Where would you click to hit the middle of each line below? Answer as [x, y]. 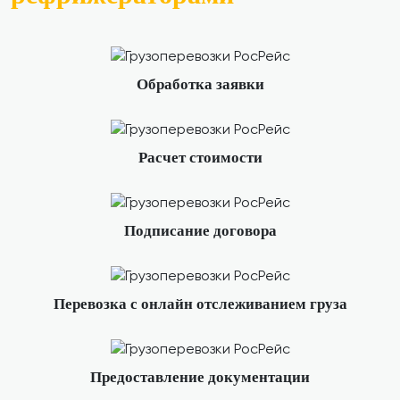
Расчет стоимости [200, 158]
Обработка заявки [200, 84]
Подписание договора [200, 231]
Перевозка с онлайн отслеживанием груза [200, 304]
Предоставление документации [200, 377]
